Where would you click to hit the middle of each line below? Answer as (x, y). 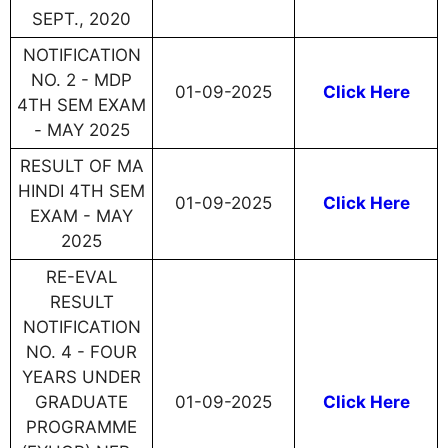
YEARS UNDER (81, 377)
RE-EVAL (81, 277)
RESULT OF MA (81, 166)
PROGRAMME (81, 427)
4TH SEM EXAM (81, 105)
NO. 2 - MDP (81, 80)
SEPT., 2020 (81, 19)
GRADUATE (81, 402)
